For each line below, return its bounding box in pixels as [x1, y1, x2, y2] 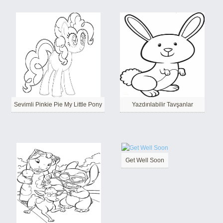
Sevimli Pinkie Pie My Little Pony [14, 101, 102, 108]
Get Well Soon [125, 157, 164, 164]
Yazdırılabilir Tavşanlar [131, 101, 193, 108]
